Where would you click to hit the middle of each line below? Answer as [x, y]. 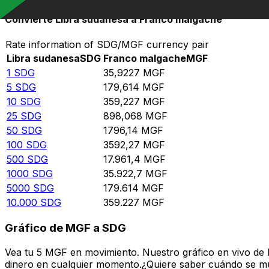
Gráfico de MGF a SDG [65, 228]
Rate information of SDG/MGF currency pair [107, 44]
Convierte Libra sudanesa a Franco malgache [113, 20]
